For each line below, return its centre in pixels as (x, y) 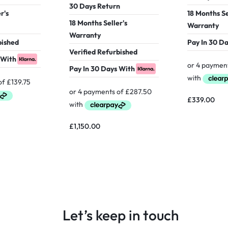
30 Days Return (94, 6)
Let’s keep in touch (120, 215)
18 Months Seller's (98, 23)
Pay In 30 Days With (102, 69)
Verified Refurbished (103, 52)
